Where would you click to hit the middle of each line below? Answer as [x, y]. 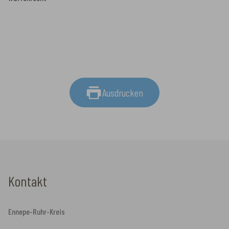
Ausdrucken [123, 92]
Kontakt [28, 181]
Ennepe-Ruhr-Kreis [37, 211]
